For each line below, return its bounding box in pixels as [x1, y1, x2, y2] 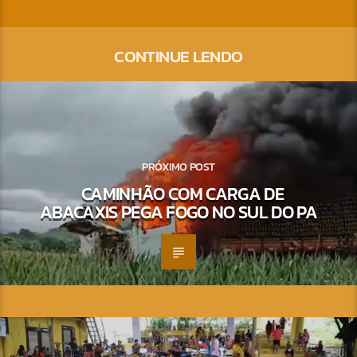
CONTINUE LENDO [114, 43, 243, 69]
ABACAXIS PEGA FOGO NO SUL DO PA [39, 198, 318, 226]
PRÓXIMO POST [142, 158, 215, 175]
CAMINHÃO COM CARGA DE [81, 179, 284, 207]
